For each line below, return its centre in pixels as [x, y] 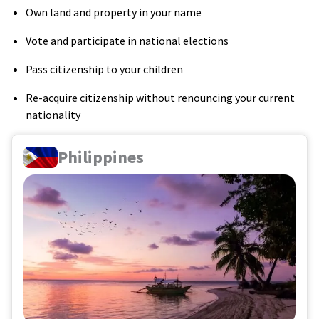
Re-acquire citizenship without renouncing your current [160, 98]
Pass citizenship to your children [104, 69]
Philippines [101, 157]
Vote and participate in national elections [127, 41]
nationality [53, 115]
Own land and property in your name [114, 12]
